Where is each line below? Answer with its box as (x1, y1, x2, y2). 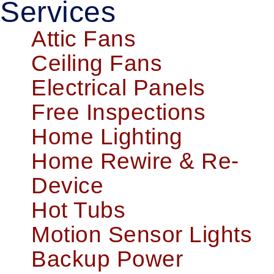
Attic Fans (31, 26, 136, 52)
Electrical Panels (31, 75, 206, 101)
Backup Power (31, 246, 183, 272)
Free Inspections (31, 100, 206, 125)
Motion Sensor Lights (31, 222, 252, 248)
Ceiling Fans (31, 51, 162, 76)
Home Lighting (31, 124, 183, 150)
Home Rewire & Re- (31, 149, 239, 174)
